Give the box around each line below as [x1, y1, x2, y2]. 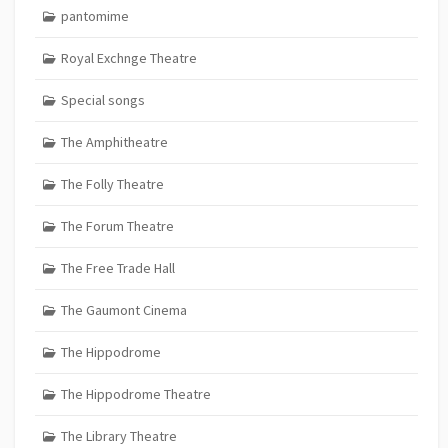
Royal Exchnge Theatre [60, 49, 197, 68]
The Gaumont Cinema [60, 301, 187, 320]
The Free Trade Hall [60, 259, 175, 278]
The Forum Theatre [60, 217, 174, 236]
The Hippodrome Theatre [60, 385, 211, 404]
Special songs [60, 91, 145, 110]
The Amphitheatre [60, 133, 168, 152]
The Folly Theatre [60, 175, 164, 194]
